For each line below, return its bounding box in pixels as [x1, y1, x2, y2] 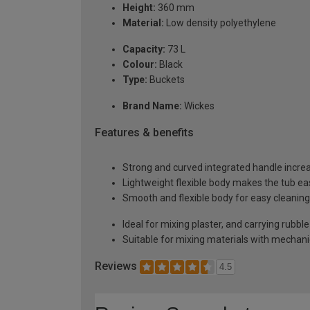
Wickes [182, 100, 215, 112]
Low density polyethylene [164, 17, 276, 29]
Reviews [95, 259, 140, 273]
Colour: [122, 59, 157, 71]
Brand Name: [122, 100, 182, 112]
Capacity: [122, 44, 165, 55]
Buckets [147, 74, 185, 86]
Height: [122, 2, 156, 14]
